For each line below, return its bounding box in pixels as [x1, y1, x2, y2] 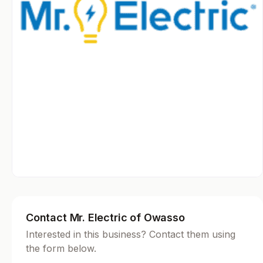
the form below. [26, 242, 96, 255]
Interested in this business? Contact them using [26, 228, 235, 241]
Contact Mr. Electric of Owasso [26, 211, 185, 224]
